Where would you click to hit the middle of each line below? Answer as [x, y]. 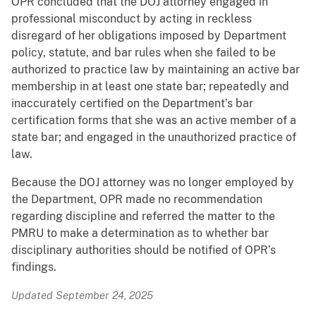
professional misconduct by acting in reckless [132, 18]
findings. [34, 267]
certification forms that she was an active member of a [154, 120]
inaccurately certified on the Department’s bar [132, 103]
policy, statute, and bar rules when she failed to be [144, 52]
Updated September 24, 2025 [82, 295]
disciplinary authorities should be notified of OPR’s [144, 250]
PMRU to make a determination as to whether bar [140, 233]
